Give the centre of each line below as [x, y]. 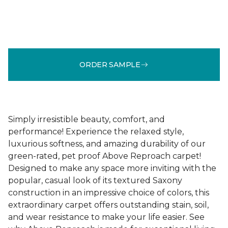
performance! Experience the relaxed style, [96, 132]
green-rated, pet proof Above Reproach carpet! [105, 156]
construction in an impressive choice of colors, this [109, 193]
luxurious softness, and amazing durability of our [107, 144]
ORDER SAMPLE [110, 64]
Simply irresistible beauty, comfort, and [87, 119]
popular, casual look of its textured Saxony [95, 180]
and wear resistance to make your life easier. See [106, 217]
